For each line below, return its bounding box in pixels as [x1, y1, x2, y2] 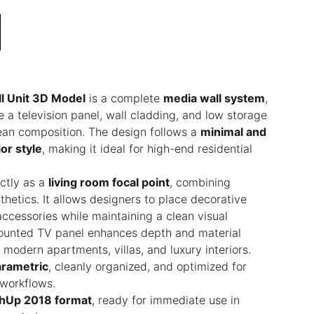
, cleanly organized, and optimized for [48, 259, 247, 273]
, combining [170, 175, 231, 189]
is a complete [86, 91, 163, 105]
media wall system [163, 91, 265, 105]
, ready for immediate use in [92, 293, 240, 307]
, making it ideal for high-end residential [42, 142, 252, 156]
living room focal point [48, 175, 170, 189]
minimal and [200, 125, 266, 139]
